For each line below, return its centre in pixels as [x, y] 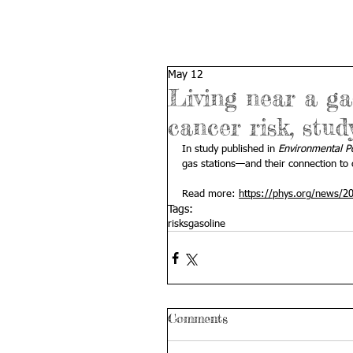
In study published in [230, 149]
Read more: [210, 194]
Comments [198, 318]
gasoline [207, 224]
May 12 [186, 75]
